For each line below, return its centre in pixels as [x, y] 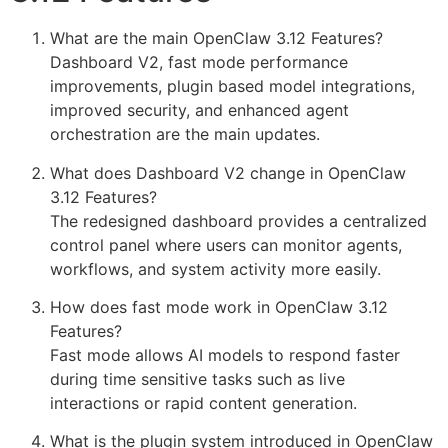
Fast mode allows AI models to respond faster [225, 354]
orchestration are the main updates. [185, 134]
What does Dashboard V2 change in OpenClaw [228, 172]
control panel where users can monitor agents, [226, 244]
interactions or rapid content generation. [203, 402]
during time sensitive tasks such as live [197, 378]
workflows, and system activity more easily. [215, 268]
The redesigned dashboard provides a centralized [238, 220]
